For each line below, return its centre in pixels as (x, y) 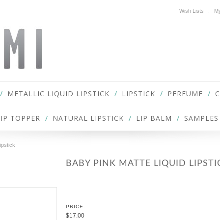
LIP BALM (154, 118)
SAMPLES (201, 118)
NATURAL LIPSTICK (88, 118)
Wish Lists (192, 11)
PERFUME (185, 94)
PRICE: (76, 206)
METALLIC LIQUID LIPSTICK (58, 94)
